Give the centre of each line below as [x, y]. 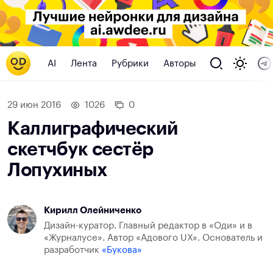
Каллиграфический [92, 129]
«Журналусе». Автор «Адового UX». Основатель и [153, 238]
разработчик [73, 250]
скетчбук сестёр [80, 150]
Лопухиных [57, 170]
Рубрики [130, 63]
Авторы [180, 63]
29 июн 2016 [34, 105]
